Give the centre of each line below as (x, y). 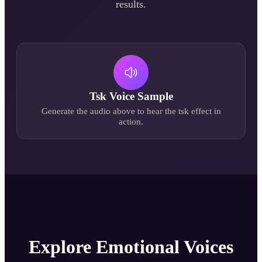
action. (131, 121)
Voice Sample (139, 96)
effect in (205, 111)
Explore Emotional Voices (131, 247)
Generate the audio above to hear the (110, 111)
